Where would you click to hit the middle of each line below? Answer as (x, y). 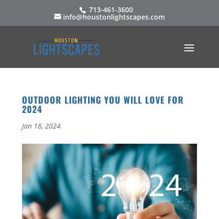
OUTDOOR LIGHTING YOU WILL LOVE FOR (103, 100)
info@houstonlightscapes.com (114, 17)
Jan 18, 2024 (41, 126)
